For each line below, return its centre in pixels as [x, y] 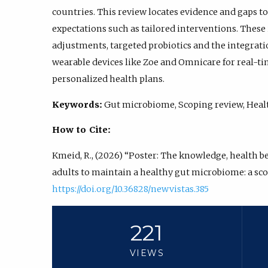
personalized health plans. [108, 79]
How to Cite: [81, 130]
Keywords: [77, 104]
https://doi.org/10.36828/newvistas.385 [130, 189]
